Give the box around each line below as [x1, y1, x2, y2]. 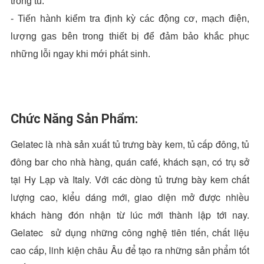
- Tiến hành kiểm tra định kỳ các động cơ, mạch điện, [11, 13, 249, 24]
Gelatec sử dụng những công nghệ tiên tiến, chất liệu [11, 225, 249, 239]
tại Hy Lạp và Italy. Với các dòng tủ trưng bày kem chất [11, 172, 249, 186]
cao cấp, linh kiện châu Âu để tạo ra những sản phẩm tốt [11, 243, 249, 257]
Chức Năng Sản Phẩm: [11, 111, 141, 126]
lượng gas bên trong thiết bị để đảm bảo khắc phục [11, 31, 249, 41]
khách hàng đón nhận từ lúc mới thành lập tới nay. [11, 207, 249, 222]
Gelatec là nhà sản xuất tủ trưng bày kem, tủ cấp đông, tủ [11, 137, 249, 151]
